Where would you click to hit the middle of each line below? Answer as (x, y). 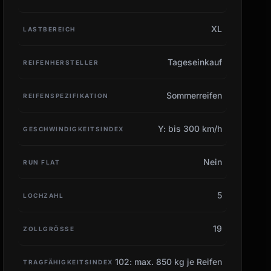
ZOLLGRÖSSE (47, 228)
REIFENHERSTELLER (61, 62)
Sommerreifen (194, 95)
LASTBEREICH (49, 29)
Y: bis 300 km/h (190, 128)
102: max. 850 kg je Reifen (168, 261)
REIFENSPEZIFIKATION (66, 95)
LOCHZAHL (44, 195)
